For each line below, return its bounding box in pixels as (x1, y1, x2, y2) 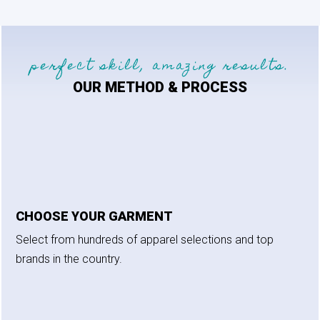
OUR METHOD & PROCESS (72, 78, 247, 96)
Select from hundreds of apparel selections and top (16, 232, 274, 246)
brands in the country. (16, 251, 123, 266)
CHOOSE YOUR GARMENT (16, 208, 174, 224)
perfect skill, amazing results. (29, 54, 290, 79)
